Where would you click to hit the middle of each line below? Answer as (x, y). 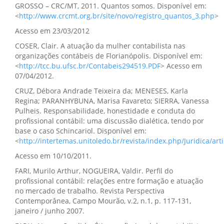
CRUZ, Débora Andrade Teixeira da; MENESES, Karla (101, 91)
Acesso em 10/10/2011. (53, 156)
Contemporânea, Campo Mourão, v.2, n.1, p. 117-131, (103, 201)
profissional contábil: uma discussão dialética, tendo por (109, 121)
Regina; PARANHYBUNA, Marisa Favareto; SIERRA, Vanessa (112, 101)
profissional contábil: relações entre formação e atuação (109, 181)
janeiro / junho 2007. (50, 211)
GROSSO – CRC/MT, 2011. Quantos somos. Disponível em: (111, 6)
